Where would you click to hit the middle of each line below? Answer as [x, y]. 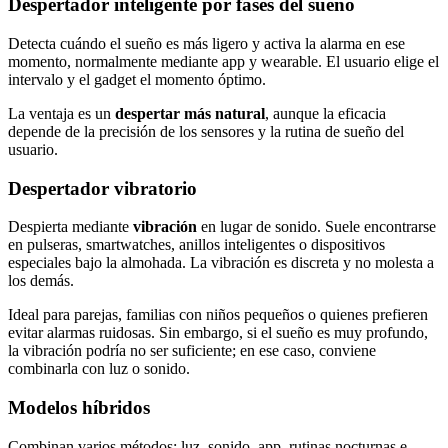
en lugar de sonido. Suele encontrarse [316, 227]
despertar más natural [190, 113]
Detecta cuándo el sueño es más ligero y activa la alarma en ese [206, 43]
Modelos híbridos [79, 408]
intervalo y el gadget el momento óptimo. [137, 79]
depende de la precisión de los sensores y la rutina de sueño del [206, 131]
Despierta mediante [70, 227]
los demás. [41, 281]
